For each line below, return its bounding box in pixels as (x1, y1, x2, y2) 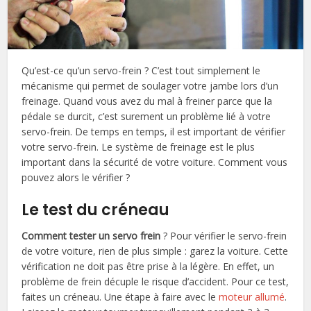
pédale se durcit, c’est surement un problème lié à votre (22, 109, 271, 123)
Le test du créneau (22, 199, 170, 221)
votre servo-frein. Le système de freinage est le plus (22, 140, 255, 153)
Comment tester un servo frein (22, 228, 161, 242)
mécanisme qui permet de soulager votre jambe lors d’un (22, 78, 279, 92)
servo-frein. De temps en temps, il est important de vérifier (22, 124, 286, 138)
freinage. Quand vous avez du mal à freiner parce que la (22, 94, 273, 108)
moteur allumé (219, 289, 285, 303)
